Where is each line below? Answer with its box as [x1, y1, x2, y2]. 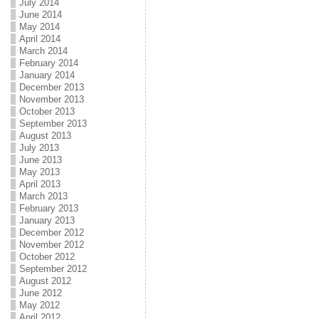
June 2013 [19, 155, 62, 165]
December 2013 [19, 82, 84, 93]
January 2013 [19, 215, 75, 226]
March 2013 [19, 191, 68, 202]
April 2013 [19, 179, 61, 189]
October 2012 [19, 251, 75, 262]
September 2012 [19, 263, 87, 274]
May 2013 [19, 167, 60, 177]
